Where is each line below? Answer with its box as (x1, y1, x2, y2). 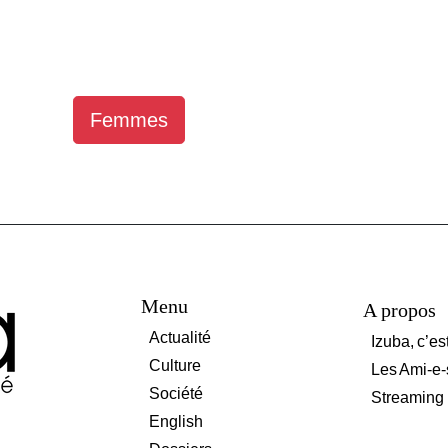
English (149, 412, 203, 430)
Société (149, 384, 203, 402)
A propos (362, 298, 436, 321)
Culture (149, 356, 201, 374)
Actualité (149, 328, 211, 346)
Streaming (370, 388, 444, 406)
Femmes (90, 108, 168, 131)
